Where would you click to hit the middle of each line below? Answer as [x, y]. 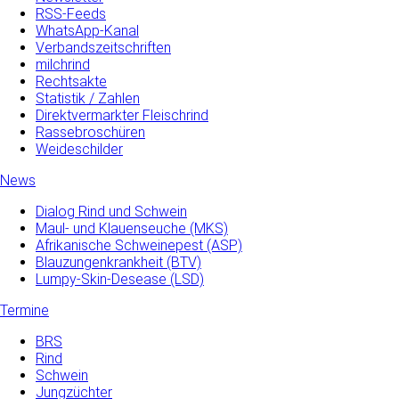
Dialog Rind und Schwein [111, 212]
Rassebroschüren [90, 132]
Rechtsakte [71, 81]
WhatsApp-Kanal [87, 31]
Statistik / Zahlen [88, 98]
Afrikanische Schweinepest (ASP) [139, 245]
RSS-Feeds [71, 14]
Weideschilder [79, 149]
